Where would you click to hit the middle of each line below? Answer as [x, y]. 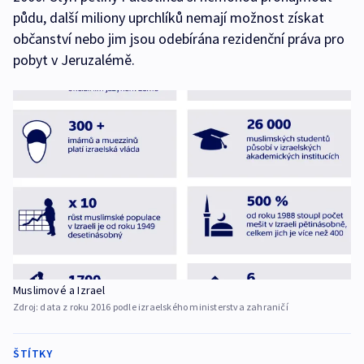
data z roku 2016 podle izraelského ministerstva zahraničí [164, 307]
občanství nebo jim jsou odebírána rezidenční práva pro [179, 39]
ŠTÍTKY [32, 354]
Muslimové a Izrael [59, 290]
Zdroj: [27, 307]
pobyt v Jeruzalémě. [74, 60]
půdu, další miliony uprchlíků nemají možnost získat [169, 18]
